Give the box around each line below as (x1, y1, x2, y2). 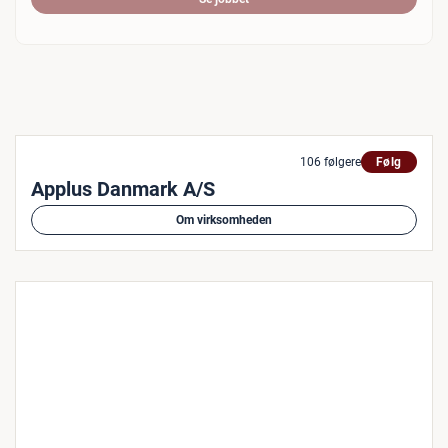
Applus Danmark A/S (31, 177, 215, 201)
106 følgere (299, 154, 361, 169)
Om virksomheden (176, 213, 272, 227)
